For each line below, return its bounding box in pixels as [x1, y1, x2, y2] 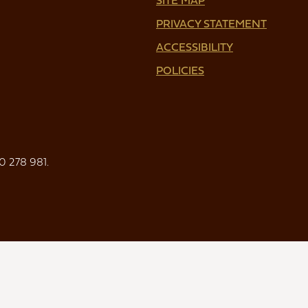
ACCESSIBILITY [156, 38, 233, 55]
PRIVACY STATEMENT [156, 14, 267, 32]
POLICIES [156, 61, 204, 78]
